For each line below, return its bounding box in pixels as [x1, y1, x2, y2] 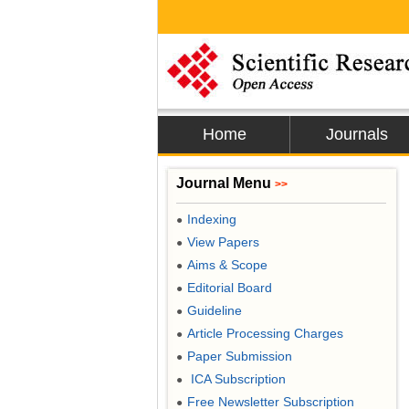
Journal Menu [176, 175, 275, 191]
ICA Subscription [187, 372, 286, 386]
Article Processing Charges [187, 326, 343, 341]
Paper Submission [187, 349, 292, 363]
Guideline [187, 303, 242, 318]
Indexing [187, 212, 236, 226]
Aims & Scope [187, 257, 267, 272]
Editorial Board [187, 280, 272, 295]
